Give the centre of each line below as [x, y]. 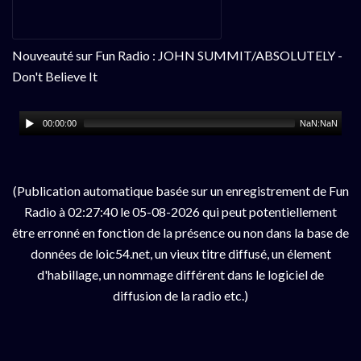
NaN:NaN [319, 123]
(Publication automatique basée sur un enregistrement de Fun [180, 190]
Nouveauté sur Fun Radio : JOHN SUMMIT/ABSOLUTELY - [177, 55]
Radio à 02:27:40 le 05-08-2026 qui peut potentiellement [180, 211]
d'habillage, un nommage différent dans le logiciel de [180, 274]
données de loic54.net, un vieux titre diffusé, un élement [180, 253]
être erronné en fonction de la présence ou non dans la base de [180, 232]
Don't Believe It [55, 76]
